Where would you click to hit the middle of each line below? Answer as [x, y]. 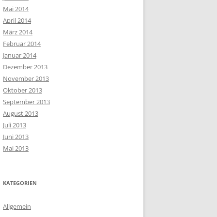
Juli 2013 [15, 125]
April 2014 [17, 20]
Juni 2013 [16, 137]
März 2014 [18, 32]
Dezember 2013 [25, 67]
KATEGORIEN [20, 183]
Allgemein [17, 206]
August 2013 [21, 113]
